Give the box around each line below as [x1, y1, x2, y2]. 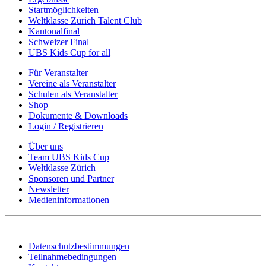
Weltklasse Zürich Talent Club [28, 15, 142, 26]
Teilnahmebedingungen [28, 251, 116, 262]
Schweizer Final [28, 36, 89, 47]
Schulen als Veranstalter [28, 88, 118, 99]
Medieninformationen [28, 194, 109, 205]
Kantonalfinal [28, 26, 80, 36]
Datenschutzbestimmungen [28, 240, 129, 251]
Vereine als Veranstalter [28, 78, 116, 88]
